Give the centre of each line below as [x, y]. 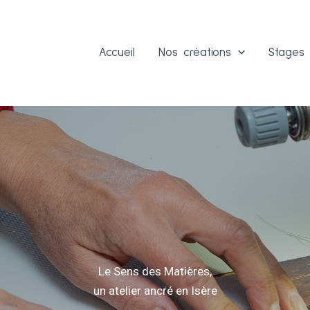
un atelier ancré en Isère [155, 291]
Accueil [117, 53]
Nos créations [194, 53]
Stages [286, 53]
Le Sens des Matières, [155, 271]
